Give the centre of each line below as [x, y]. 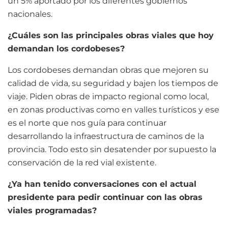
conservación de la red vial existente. [82, 162]
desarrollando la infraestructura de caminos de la [106, 136]
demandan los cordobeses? [66, 48]
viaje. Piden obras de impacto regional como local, [108, 96]
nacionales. [30, 14]
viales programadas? [53, 210]
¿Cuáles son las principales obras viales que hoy [111, 35]
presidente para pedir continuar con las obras [105, 197]
